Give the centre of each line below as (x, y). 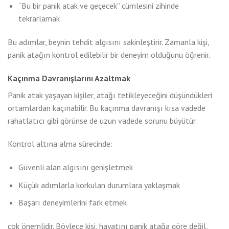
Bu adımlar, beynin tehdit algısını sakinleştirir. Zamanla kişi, (108, 42)
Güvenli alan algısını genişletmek (75, 167)
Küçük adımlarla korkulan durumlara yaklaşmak (99, 185)
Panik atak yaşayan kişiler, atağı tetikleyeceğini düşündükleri (110, 95)
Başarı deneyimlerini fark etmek (72, 203)
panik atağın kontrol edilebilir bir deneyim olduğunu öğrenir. (109, 54)
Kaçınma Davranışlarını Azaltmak (69, 78)
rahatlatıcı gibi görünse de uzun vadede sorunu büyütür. (102, 120)
